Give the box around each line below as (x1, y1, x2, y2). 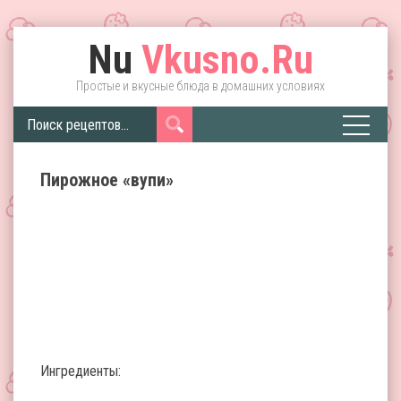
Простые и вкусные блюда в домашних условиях (76, 79, 325, 93)
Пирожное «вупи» (40, 169, 174, 191)
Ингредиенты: (40, 363, 121, 380)
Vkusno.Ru (132, 37, 313, 83)
